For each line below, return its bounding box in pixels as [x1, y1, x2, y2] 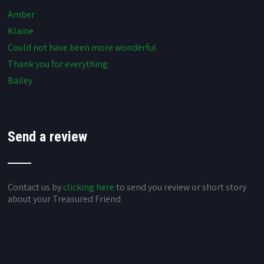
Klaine [8, 25, 34, 37]
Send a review [8, 128, 88, 145]
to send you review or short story [114, 181, 247, 193]
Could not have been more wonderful [8, 41, 157, 54]
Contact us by [8, 181, 64, 193]
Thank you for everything [8, 58, 108, 70]
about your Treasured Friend [8, 193, 121, 205]
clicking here [63, 181, 115, 193]
